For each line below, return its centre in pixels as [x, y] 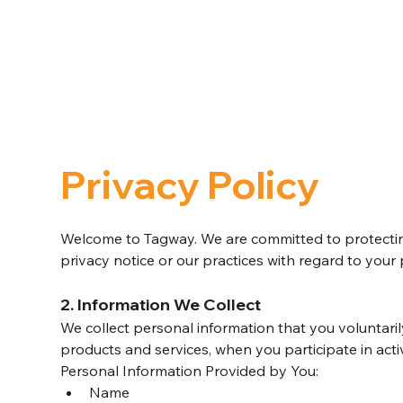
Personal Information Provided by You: [190, 371]
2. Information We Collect [161, 305]
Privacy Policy [190, 185]
